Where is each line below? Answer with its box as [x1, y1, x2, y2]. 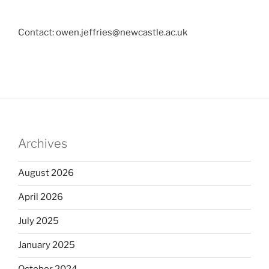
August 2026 [18, 168, 74, 179]
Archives [18, 136, 67, 151]
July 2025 [18, 216, 59, 227]
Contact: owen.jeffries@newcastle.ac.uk [18, 27, 187, 38]
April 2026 [18, 192, 63, 203]
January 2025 [18, 240, 75, 251]
